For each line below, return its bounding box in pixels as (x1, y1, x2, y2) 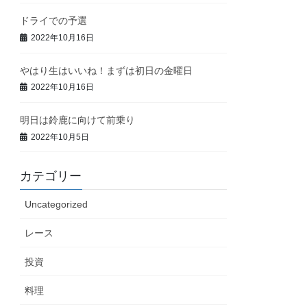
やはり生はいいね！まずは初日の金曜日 (20, 64, 193, 76)
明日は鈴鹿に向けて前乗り (20, 114, 136, 126)
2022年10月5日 (31, 132, 90, 142)
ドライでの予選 (20, 15, 88, 27)
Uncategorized (25, 199, 88, 210)
